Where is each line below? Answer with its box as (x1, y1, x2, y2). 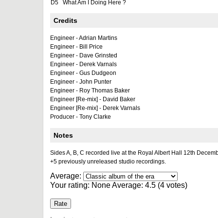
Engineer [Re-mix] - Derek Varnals (50, 105, 140, 111)
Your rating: (50, 181, 91, 189)
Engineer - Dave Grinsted (50, 52, 117, 59)
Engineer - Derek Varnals (50, 61, 117, 68)
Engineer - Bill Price (50, 43, 103, 50)
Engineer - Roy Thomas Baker (50, 87, 130, 94)
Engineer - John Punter (50, 78, 111, 85)
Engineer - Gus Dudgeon (50, 70, 116, 76)
